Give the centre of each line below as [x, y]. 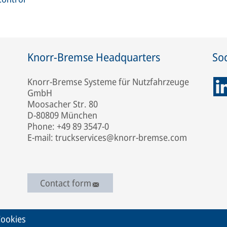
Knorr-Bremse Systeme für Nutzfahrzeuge [108, 81]
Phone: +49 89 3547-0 [68, 126]
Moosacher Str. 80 [63, 104]
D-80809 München [62, 115]
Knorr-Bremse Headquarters [94, 56]
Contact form [66, 183]
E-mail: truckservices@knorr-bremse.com [107, 137]
